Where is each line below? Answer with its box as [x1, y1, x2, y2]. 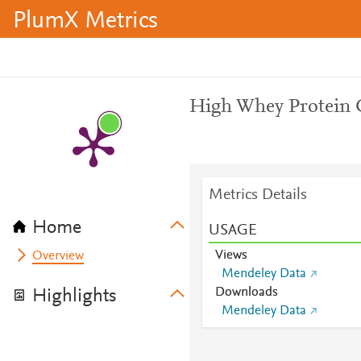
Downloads [214, 286, 278, 299]
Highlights [32, 287, 117, 306]
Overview [32, 250, 85, 263]
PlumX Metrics [13, 10, 158, 34]
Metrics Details [208, 187, 307, 203]
